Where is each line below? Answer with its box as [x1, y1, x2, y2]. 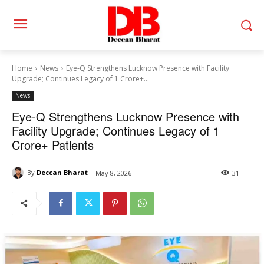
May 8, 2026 [95, 168, 131, 177]
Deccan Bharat [37, 168, 88, 177]
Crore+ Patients [12, 136, 94, 153]
